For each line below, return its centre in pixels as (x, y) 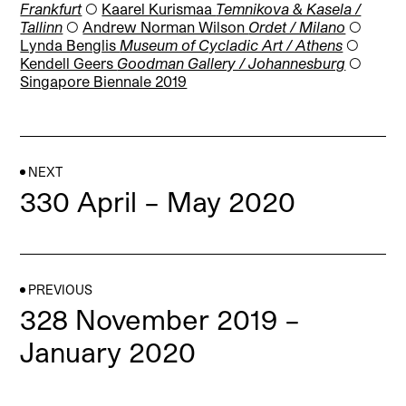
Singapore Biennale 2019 (104, 82)
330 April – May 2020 (158, 202)
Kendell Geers (69, 63)
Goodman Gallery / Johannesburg (232, 63)
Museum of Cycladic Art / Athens (232, 45)
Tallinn (42, 27)
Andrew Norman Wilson (166, 27)
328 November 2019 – (160, 319)
